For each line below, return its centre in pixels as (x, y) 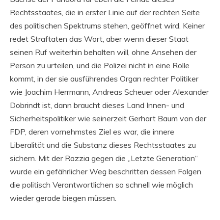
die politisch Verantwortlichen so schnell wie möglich (101, 184)
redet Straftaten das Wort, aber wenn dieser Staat (99, 39)
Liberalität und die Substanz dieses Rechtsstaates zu (103, 145)
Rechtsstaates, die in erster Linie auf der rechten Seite (105, 12)
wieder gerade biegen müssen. (63, 198)
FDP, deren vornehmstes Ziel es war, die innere (92, 131)
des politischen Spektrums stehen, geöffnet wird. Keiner (107, 25)
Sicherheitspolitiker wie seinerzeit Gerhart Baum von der (108, 118)
